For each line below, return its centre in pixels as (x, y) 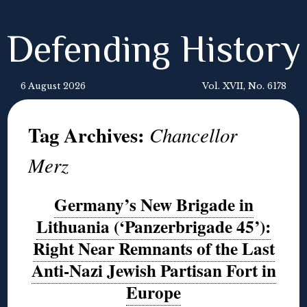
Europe (153, 292)
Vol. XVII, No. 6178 (244, 86)
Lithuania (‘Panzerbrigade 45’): (153, 226)
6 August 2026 (53, 86)
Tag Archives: (89, 135)
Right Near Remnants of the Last (153, 248)
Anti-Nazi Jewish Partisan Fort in (153, 270)
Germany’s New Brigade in (153, 205)
